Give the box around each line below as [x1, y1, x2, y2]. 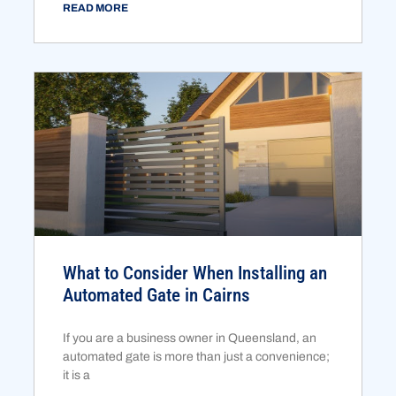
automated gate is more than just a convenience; [63, 349, 331, 363]
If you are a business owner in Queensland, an [63, 331, 317, 345]
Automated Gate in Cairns [63, 284, 251, 306]
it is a [63, 368, 91, 382]
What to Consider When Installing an [63, 262, 328, 284]
